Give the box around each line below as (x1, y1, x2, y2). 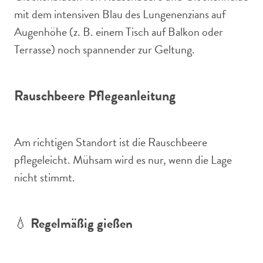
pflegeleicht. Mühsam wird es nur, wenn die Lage (14, 151, 232, 168)
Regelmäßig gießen (31, 213, 133, 233)
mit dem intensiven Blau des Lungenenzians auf (14, 5, 225, 23)
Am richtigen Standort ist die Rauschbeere (14, 133, 207, 151)
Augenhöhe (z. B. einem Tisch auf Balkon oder (14, 23, 223, 41)
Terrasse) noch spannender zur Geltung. (14, 41, 195, 58)
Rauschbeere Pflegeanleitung (14, 85, 176, 106)
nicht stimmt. (14, 168, 75, 186)
